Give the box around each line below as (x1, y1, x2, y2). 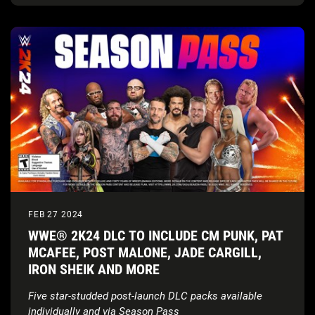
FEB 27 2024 (28, 210, 84, 220)
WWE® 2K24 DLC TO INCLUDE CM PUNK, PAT (28, 227, 283, 245)
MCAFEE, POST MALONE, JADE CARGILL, (28, 244, 262, 262)
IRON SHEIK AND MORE (28, 261, 160, 278)
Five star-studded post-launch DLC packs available (28, 290, 262, 303)
